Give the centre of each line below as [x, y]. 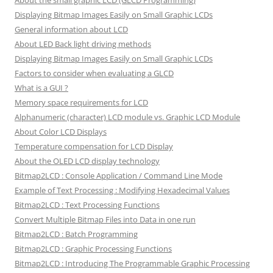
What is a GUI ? [41, 88]
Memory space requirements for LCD [81, 103]
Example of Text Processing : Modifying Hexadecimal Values [122, 190]
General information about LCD [71, 30]
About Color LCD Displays [61, 132]
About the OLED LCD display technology [87, 161]
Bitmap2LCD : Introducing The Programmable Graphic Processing [132, 264]
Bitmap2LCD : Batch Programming [76, 234]
